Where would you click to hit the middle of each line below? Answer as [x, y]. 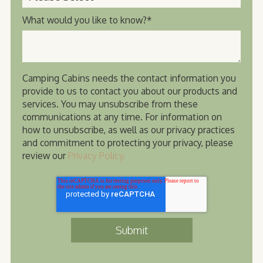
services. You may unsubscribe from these [110, 104]
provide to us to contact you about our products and [130, 91]
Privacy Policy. [97, 155]
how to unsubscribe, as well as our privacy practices [129, 129]
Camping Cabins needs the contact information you [129, 78]
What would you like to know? [85, 20]
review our [45, 155]
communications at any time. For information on [122, 117]
